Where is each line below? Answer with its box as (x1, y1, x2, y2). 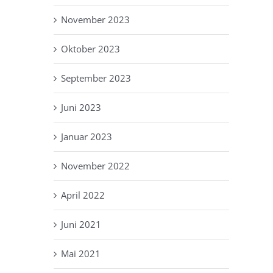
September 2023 (61, 71, 131, 84)
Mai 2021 (61, 247, 101, 260)
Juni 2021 (61, 218, 101, 230)
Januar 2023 (61, 130, 112, 143)
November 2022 (61, 159, 130, 172)
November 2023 (61, 13, 130, 26)
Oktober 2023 (61, 42, 120, 55)
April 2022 (61, 188, 105, 201)
